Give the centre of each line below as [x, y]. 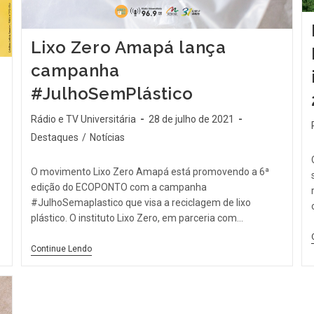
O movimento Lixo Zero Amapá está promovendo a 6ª [150, 171]
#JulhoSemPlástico [112, 93]
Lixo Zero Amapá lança [128, 47]
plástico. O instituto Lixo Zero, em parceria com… [137, 218]
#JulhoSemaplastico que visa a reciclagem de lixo [141, 202]
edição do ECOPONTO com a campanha [118, 187]
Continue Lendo [61, 248]
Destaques [54, 137]
